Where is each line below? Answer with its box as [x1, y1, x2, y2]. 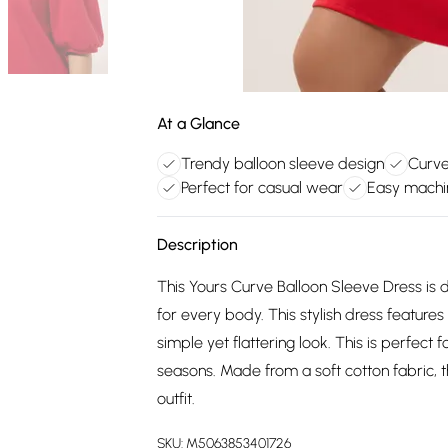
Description [157, 235, 238, 254]
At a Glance [157, 114, 240, 133]
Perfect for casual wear [181, 178, 343, 197]
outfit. [157, 389, 195, 408]
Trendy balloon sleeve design [181, 154, 384, 173]
